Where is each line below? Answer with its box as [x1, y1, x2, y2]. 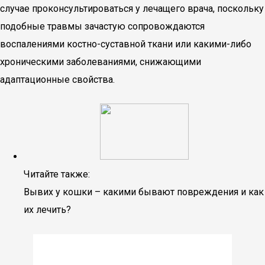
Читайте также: [24, 169, 90, 180]
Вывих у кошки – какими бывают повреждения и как [24, 186, 264, 198]
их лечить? [24, 204, 71, 215]
